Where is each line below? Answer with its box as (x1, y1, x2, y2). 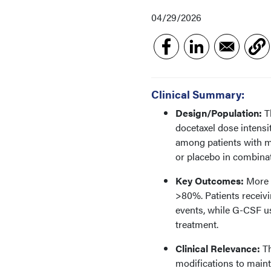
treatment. (175, 217, 218, 231)
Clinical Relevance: (175, 241, 260, 255)
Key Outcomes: (175, 174, 244, 188)
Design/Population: (175, 106, 262, 120)
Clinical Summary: (151, 87, 247, 102)
